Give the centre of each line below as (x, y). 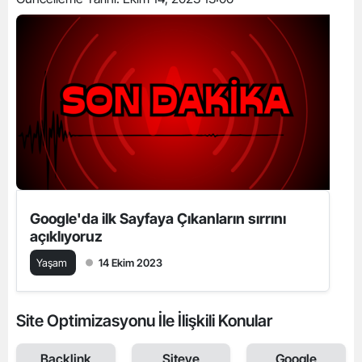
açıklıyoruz (66, 236)
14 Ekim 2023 (130, 263)
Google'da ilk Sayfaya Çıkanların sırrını (158, 219)
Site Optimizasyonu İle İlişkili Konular (144, 321)
